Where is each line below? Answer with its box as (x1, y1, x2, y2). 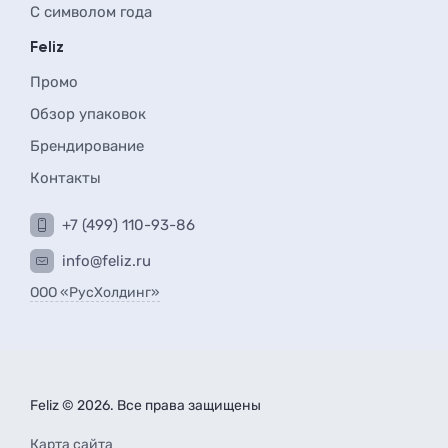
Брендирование (30, 137, 144, 155)
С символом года (30, 3, 152, 21)
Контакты (30, 169, 101, 187)
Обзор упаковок (30, 105, 146, 123)
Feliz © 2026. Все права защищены (30, 397, 261, 414)
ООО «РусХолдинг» (30, 284, 160, 301)
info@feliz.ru (62, 252, 151, 270)
